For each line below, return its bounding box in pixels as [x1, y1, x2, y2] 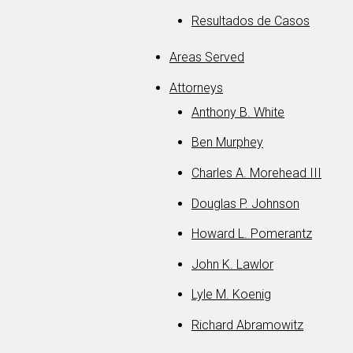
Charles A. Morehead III [191, 165, 321, 181]
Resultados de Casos [191, 13, 310, 29]
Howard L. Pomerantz [191, 226, 312, 242]
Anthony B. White [191, 104, 284, 120]
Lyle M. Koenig [191, 287, 271, 303]
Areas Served [169, 50, 244, 65]
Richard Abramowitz [191, 318, 303, 333]
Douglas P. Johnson [191, 195, 299, 211]
